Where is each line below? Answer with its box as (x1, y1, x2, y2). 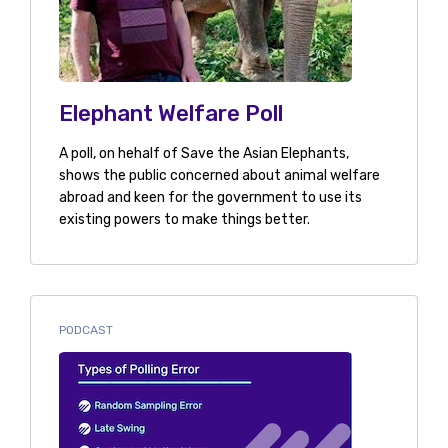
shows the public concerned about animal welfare (58, 167, 380, 185)
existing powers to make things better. (58, 211, 310, 229)
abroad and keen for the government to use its (58, 189, 362, 207)
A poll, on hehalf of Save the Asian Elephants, (58, 145, 349, 163)
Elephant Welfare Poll (58, 100, 283, 128)
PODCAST (58, 323, 113, 338)
